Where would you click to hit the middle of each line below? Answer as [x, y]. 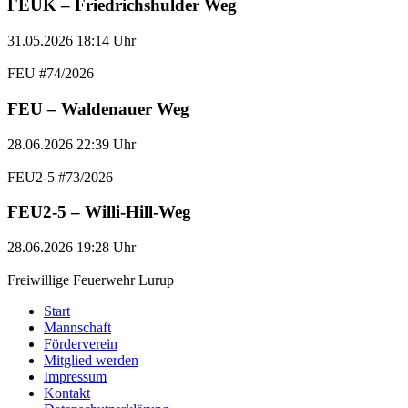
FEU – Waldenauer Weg [98, 108]
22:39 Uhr [106, 144]
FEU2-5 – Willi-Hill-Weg [99, 212]
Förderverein [81, 344]
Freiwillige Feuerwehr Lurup [91, 280]
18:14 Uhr [106, 41]
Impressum [75, 377]
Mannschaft [77, 327]
